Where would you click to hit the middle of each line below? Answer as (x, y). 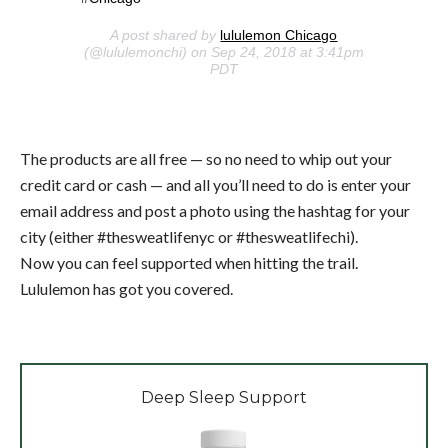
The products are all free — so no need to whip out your (206, 159)
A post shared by (165, 35)
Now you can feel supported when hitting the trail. (189, 263)
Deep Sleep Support (224, 398)
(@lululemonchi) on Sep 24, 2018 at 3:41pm (223, 52)
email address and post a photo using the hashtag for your (215, 211)
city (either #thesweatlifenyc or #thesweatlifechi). (189, 237)
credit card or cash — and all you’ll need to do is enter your (215, 185)
